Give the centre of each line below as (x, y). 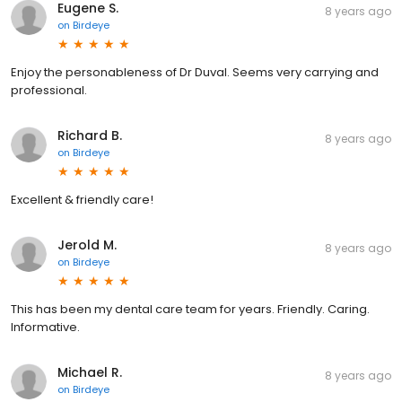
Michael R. (90, 372)
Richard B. (90, 135)
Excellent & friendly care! (82, 200)
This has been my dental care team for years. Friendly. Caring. (190, 309)
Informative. (45, 327)
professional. (49, 90)
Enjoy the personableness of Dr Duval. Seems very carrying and (195, 72)
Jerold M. (87, 245)
